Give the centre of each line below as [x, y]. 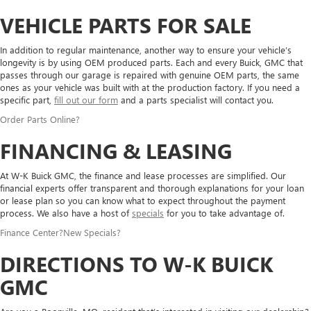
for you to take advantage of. [224, 213]
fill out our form [86, 100]
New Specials [90, 233]
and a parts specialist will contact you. [196, 100]
